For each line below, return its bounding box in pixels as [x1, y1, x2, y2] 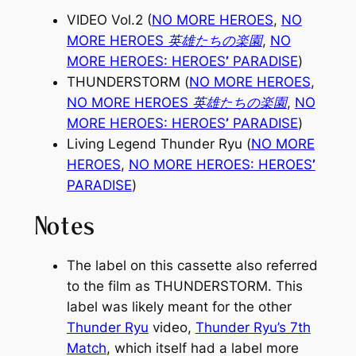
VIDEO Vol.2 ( [66, 11, 152, 28]
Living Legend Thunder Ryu [66, 135, 242, 152]
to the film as [66, 278, 154, 295]
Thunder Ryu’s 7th [195, 319, 311, 336]
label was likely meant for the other [66, 299, 292, 315]
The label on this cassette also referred [66, 257, 318, 274]
